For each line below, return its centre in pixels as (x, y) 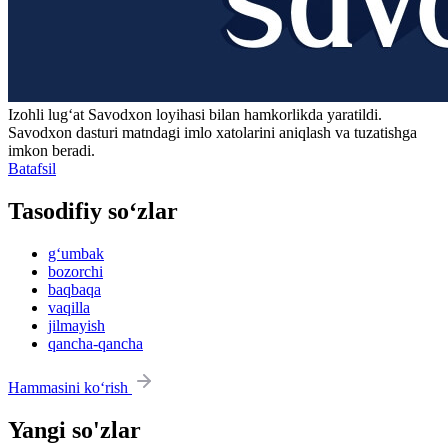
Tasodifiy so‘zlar (93, 211)
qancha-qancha (95, 343)
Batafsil (32, 169)
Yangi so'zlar (74, 429)
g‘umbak (76, 253)
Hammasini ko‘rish (70, 387)
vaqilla (69, 307)
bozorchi (75, 271)
